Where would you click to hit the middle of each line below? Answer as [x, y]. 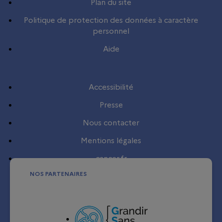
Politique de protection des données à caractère [111, 21]
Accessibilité [111, 87]
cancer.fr [111, 159]
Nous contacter [111, 123]
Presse [111, 105]
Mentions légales [111, 141]
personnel [111, 31]
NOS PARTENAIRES [58, 174]
